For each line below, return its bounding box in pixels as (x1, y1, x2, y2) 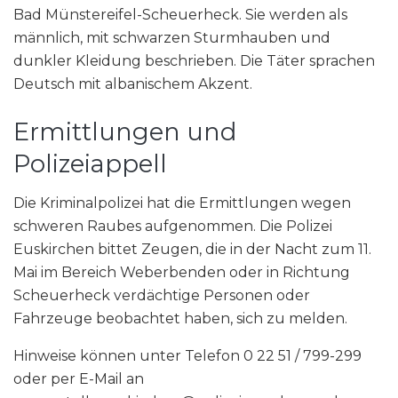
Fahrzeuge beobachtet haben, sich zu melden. (13, 310, 347, 328)
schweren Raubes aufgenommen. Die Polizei (13, 218, 332, 235)
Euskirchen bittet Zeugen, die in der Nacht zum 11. (13, 241, 371, 259)
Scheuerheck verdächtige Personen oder (13, 287, 310, 305)
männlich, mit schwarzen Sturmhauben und (13, 28, 330, 46)
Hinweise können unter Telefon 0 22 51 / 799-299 (13, 347, 362, 365)
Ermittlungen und (13, 116, 237, 147)
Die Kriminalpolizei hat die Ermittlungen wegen (13, 195, 351, 212)
